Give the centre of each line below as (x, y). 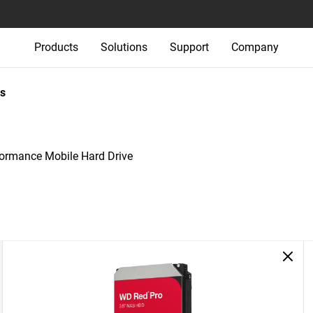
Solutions (124, 47)
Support (189, 47)
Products (56, 47)
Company (255, 47)
